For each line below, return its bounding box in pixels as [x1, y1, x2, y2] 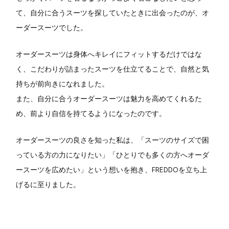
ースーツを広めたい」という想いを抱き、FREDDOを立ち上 [16, 165, 208, 174]
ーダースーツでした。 [16, 23, 88, 32]
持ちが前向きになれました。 [16, 79, 109, 88]
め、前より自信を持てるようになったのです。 [16, 109, 167, 118]
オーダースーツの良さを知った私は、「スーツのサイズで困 [16, 135, 210, 144]
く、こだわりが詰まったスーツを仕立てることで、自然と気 [16, 64, 210, 73]
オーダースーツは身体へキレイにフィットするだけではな [16, 50, 202, 58]
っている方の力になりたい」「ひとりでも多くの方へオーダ [16, 150, 210, 159]
